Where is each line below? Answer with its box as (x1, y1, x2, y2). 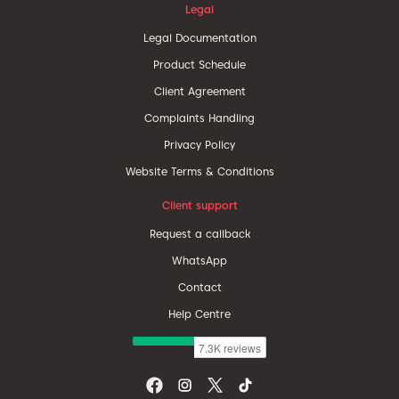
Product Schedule (153, 58, 246, 71)
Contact (177, 281, 222, 294)
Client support (161, 199, 238, 212)
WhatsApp (172, 254, 227, 267)
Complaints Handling (144, 111, 255, 125)
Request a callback (149, 227, 250, 240)
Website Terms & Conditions (125, 165, 274, 178)
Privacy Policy (164, 138, 235, 151)
